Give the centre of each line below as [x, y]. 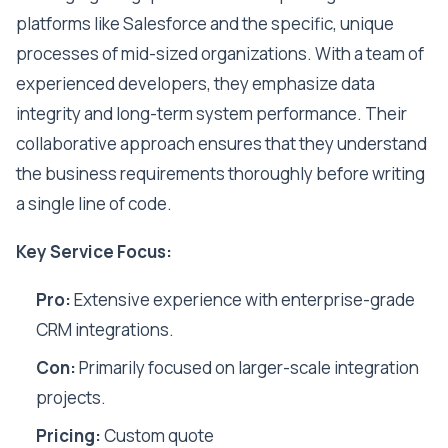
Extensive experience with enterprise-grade [243, 299]
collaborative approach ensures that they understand [221, 143]
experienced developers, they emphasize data [195, 83]
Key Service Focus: [94, 251]
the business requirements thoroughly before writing [220, 173]
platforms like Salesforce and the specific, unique [205, 23]
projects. [71, 397]
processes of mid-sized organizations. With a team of [220, 53]
